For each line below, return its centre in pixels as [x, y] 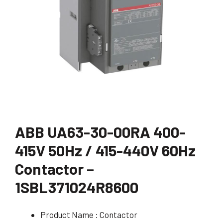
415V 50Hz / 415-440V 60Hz [105, 150]
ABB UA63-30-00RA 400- [100, 131]
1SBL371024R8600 [77, 187]
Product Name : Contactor [89, 215]
